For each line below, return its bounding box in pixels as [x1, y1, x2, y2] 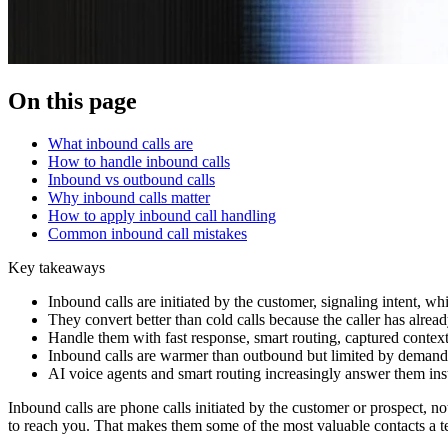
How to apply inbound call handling [48, 207, 276, 225]
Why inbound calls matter [48, 189, 210, 207]
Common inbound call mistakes [48, 225, 247, 243]
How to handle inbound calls [48, 153, 230, 171]
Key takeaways [8, 259, 105, 277]
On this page [8, 88, 137, 115]
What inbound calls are [48, 135, 193, 153]
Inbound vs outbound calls [48, 171, 215, 189]
